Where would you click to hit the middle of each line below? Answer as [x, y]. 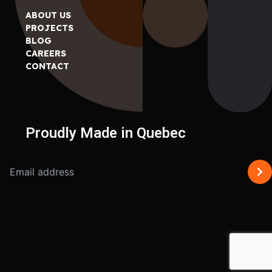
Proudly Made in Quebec [106, 133]
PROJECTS [50, 28]
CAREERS [46, 53]
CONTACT [48, 66]
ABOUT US [49, 15]
